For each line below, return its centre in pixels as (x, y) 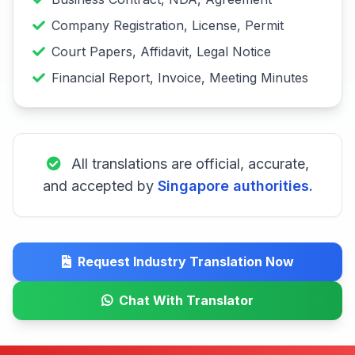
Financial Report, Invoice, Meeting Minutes (180, 77)
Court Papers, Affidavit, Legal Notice (161, 51)
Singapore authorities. (235, 185)
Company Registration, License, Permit (168, 25)
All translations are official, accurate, (188, 163)
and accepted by (100, 185)
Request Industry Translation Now (185, 261)
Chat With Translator (186, 300)
